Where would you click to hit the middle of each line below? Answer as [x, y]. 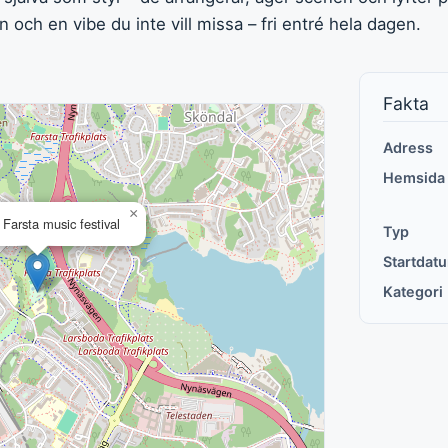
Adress [408, 148]
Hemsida [414, 178]
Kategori [413, 292]
